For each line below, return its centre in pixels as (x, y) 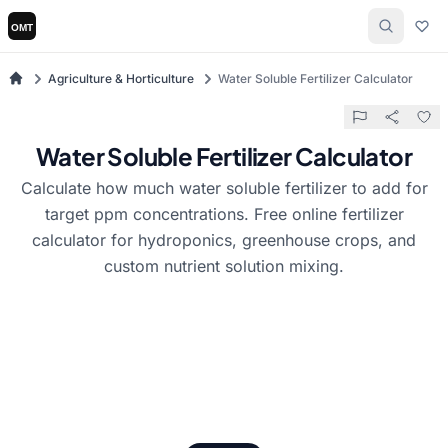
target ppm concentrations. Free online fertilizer (224, 214)
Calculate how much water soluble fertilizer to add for (224, 188)
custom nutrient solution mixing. (224, 266)
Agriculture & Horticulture (121, 78)
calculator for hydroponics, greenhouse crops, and (224, 240)
